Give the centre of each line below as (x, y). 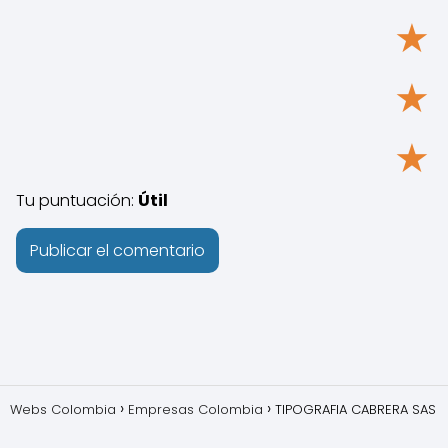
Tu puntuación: (77, 200)
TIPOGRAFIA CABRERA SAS (355, 409)
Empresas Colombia (195, 409)
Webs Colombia (63, 409)
